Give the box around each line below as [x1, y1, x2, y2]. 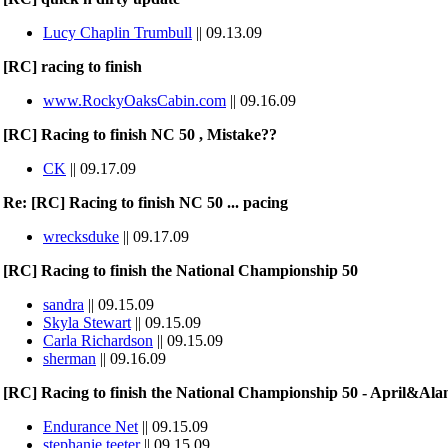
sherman [43, 350, 96, 367]
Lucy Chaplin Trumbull [43, 24, 192, 41]
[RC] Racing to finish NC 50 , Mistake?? [3, 126, 277, 143]
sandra [43, 296, 84, 313]
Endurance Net [43, 418, 138, 435]
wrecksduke [43, 228, 119, 245]
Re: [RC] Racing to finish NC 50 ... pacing [3, 194, 288, 211]
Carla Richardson [43, 332, 153, 349]
